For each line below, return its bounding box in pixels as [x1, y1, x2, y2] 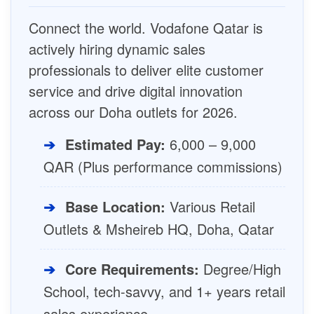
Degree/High [199, 259, 281, 280]
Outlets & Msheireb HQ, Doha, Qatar [43, 219, 274, 240]
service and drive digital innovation [29, 81, 243, 102]
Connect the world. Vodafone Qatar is [29, 18, 263, 39]
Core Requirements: [65, 259, 199, 280]
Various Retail [165, 196, 255, 217]
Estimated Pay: [65, 134, 165, 155]
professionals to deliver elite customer [29, 60, 264, 81]
